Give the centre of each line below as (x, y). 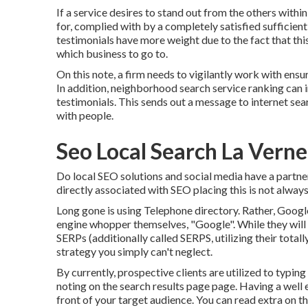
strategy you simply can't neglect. (134, 251)
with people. (85, 115)
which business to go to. (112, 53)
